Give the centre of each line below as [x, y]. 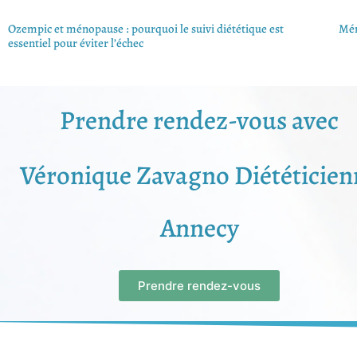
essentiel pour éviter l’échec [76, 43]
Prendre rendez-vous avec [199, 120]
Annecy [199, 228]
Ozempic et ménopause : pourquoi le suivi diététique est [146, 29]
